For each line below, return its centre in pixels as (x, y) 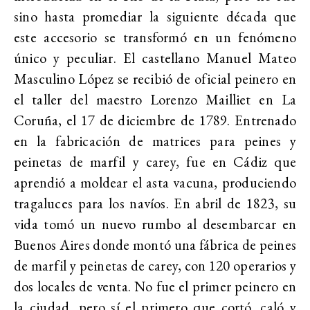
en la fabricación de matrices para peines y (155, 140)
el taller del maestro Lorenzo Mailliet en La (155, 99)
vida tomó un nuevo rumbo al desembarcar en (155, 224)
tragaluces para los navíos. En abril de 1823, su (155, 203)
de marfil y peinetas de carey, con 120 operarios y (155, 265)
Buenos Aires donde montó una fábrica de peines (155, 244)
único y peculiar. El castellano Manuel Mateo (155, 57)
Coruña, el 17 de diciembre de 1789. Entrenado (155, 120)
